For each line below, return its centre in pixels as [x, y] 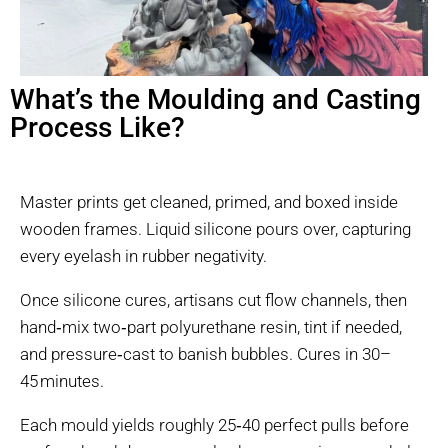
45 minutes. [62, 380]
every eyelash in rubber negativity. [143, 255]
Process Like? [97, 127]
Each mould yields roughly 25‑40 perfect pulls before [214, 424]
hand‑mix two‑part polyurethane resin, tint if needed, [211, 326]
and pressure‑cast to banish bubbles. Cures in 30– [205, 353]
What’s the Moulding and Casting [215, 99]
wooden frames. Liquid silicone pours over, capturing [215, 228]
